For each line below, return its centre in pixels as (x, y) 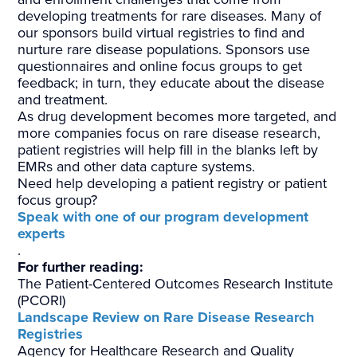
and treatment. (63, 100)
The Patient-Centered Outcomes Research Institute (176, 284)
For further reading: (81, 267)
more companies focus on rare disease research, (169, 133)
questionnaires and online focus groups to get (160, 67)
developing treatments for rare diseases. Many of (170, 16)
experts (42, 234)
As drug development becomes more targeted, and (177, 117)
